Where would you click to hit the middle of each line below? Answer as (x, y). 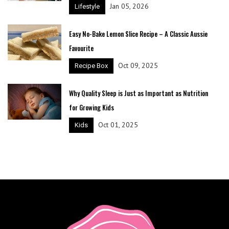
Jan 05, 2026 (129, 6)
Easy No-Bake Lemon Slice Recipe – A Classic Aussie (138, 34)
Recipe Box (91, 66)
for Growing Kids (91, 107)
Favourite (81, 48)
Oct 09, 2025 (138, 65)
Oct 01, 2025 (118, 124)
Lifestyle (87, 6)
